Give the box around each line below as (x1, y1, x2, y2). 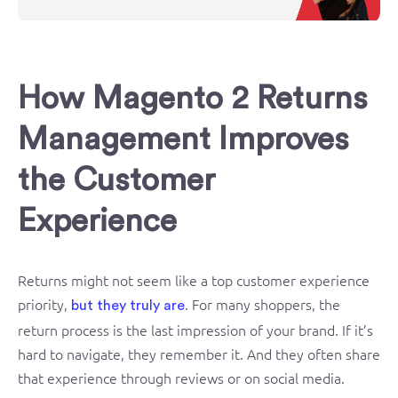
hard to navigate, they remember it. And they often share (18, 343, 380, 363)
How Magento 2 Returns (18, 82, 368, 115)
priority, (18, 293, 71, 314)
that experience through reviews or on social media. (18, 367, 345, 387)
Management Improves (18, 123, 349, 155)
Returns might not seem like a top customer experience (18, 269, 370, 290)
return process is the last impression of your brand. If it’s (18, 319, 373, 339)
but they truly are (71, 298, 185, 313)
